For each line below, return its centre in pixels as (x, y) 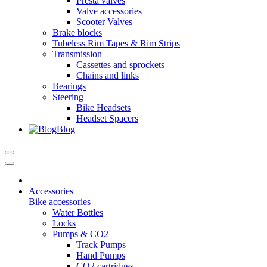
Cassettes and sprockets (120, 65)
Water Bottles (78, 212)
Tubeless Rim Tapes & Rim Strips (116, 43)
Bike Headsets (103, 108)
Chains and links (108, 75)
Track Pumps (101, 245)
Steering (68, 97)
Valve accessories (109, 11)
